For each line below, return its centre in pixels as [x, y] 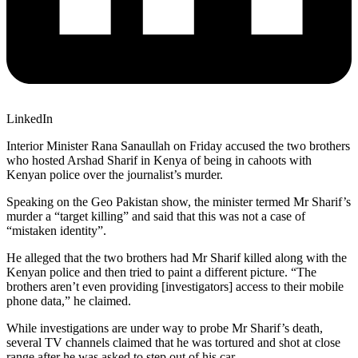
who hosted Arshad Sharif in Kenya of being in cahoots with [159, 160]
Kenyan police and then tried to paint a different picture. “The [161, 272]
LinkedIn [30, 118]
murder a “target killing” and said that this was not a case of [156, 216]
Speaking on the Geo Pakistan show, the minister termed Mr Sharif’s [179, 201]
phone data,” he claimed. [69, 300]
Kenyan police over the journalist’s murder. [115, 174]
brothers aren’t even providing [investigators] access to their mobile [175, 286]
